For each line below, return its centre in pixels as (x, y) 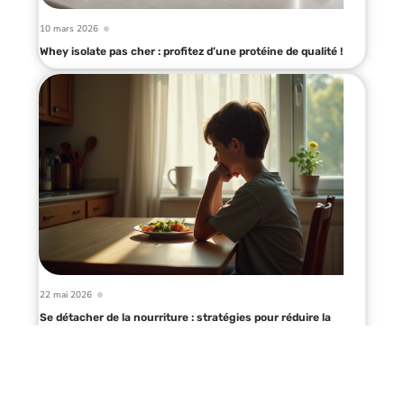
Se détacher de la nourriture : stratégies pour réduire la (185, 317)
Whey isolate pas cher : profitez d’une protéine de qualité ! (191, 51)
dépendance (72, 330)
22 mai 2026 (66, 294)
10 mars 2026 (69, 28)
